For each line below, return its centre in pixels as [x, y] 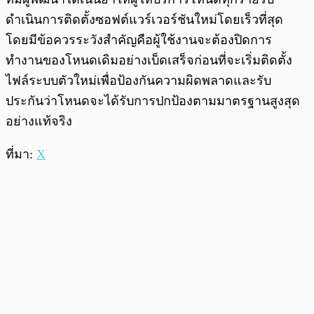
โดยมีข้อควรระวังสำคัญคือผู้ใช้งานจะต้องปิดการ [139, 40]
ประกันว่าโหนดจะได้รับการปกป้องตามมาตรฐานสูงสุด [153, 101]
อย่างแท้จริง [39, 122]
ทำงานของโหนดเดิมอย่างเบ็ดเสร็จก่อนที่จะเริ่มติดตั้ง [149, 61]
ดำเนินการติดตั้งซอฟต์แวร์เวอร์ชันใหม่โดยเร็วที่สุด [144, 20]
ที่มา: [21, 155]
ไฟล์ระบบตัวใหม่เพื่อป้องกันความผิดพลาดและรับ [138, 81]
